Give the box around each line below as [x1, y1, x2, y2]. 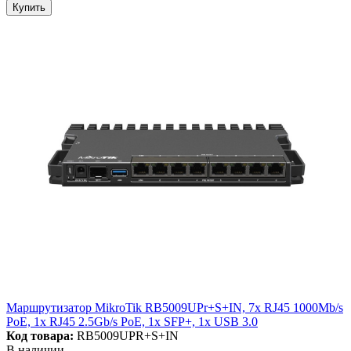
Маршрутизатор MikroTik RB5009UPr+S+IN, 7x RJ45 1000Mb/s [6, 301, 343, 315]
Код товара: [6, 329, 74, 343]
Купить [13, 2, 45, 14]
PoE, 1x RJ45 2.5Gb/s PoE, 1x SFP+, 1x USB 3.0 [6, 315, 258, 329]
